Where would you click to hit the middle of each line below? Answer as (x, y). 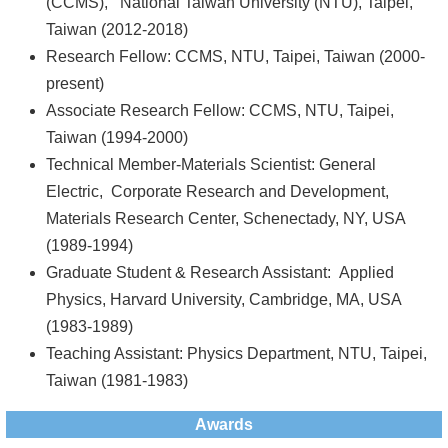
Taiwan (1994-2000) (117, 137)
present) (75, 83)
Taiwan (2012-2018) (117, 29)
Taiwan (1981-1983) (117, 380)
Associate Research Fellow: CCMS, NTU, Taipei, (220, 110)
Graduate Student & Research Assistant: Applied (220, 272)
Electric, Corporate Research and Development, (217, 191)
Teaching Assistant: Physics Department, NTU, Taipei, (236, 353)
